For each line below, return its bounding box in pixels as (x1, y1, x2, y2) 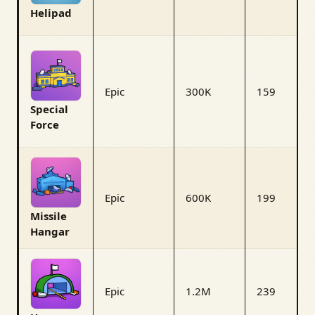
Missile (30, 208, 67, 223)
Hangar (30, 224, 70, 238)
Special (30, 101, 68, 116)
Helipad (30, 5, 72, 20)
